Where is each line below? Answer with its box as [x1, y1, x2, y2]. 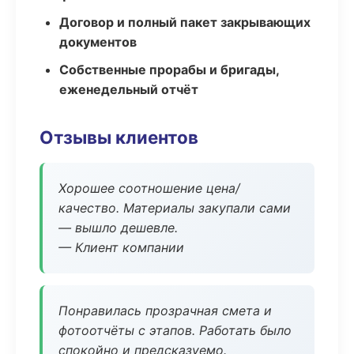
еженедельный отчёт [59, 81, 198, 97]
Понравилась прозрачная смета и [58, 303, 272, 318]
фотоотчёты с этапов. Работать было [58, 322, 292, 338]
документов [59, 34, 137, 50]
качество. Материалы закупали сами [58, 200, 291, 216]
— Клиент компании [58, 239, 184, 255]
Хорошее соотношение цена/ [58, 180, 240, 196]
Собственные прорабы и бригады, [59, 62, 279, 77]
